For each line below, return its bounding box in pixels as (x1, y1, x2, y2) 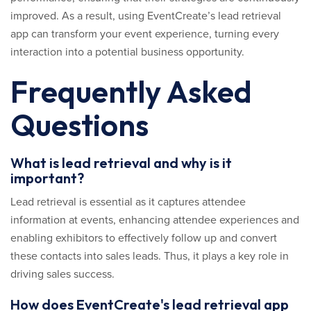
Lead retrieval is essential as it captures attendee (10, 195, 246, 209)
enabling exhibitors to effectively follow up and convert (10, 231, 277, 245)
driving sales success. (10, 267, 115, 281)
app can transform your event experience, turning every (10, 27, 279, 41)
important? (10, 169, 84, 187)
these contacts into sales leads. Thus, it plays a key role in (10, 249, 289, 263)
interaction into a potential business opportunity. (10, 45, 244, 59)
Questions (10, 106, 149, 144)
